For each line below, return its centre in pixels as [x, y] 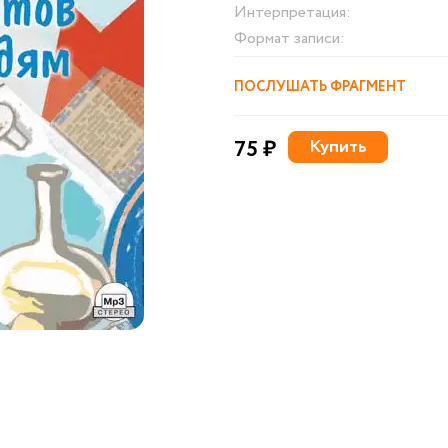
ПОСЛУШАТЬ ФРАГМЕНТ [320, 87]
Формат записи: [289, 38]
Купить [338, 147]
